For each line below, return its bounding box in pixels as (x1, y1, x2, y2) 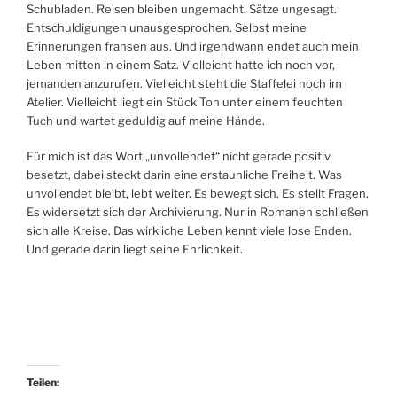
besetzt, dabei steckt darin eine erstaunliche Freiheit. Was (27, 167, 342, 183)
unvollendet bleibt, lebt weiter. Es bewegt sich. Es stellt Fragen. (27, 186, 369, 201)
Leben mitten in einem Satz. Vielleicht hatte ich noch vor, (27, 57, 335, 72)
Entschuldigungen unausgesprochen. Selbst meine (27, 19, 307, 35)
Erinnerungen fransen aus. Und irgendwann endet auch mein (27, 38, 359, 53)
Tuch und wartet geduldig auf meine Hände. (27, 113, 265, 128)
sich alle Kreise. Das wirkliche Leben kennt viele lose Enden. (27, 223, 352, 238)
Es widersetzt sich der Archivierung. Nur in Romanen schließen (27, 205, 369, 220)
